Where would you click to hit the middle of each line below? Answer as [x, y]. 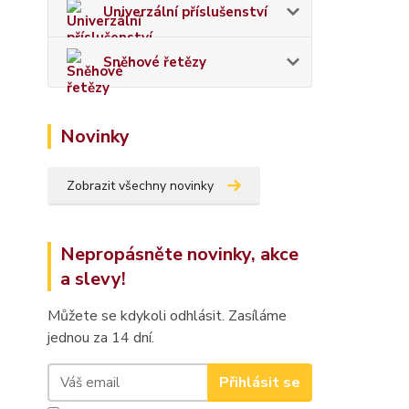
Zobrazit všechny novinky [140, 186]
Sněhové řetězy [155, 62]
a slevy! [93, 279]
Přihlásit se [259, 382]
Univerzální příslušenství [185, 12]
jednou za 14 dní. [101, 338]
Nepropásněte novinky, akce [179, 254]
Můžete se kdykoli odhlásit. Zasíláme [167, 316]
